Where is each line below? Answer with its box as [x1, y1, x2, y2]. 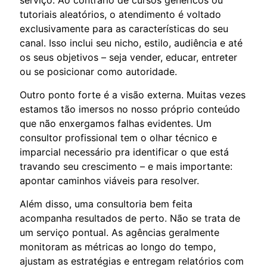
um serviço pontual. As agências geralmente [20, 226, 219, 238]
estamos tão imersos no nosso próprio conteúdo [20, 103, 240, 115]
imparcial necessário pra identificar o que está [20, 145, 229, 158]
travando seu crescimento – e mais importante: [20, 160, 232, 172]
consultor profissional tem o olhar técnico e [20, 131, 217, 144]
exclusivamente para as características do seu [20, 22, 228, 35]
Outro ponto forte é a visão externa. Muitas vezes [20, 88, 246, 101]
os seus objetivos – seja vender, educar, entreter [20, 51, 237, 63]
